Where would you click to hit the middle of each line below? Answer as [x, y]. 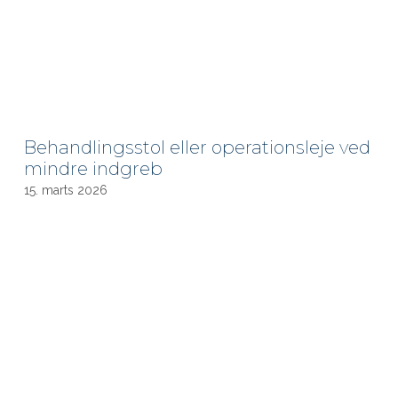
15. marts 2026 [66, 190]
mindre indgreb [94, 168]
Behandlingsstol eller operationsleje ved [198, 147]
